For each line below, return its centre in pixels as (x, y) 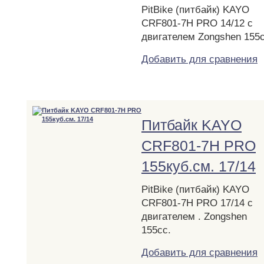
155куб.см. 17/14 (199, 166)
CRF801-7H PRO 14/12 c (197, 23)
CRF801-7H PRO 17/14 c (197, 203)
